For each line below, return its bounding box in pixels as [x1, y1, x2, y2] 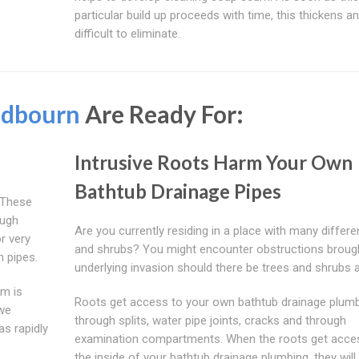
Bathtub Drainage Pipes [74, 179, 281, 203]
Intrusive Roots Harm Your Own [74, 150, 353, 174]
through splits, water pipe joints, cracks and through [74, 313, 346, 328]
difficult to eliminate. [74, 26, 180, 41]
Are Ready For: [80, 99, 244, 128]
